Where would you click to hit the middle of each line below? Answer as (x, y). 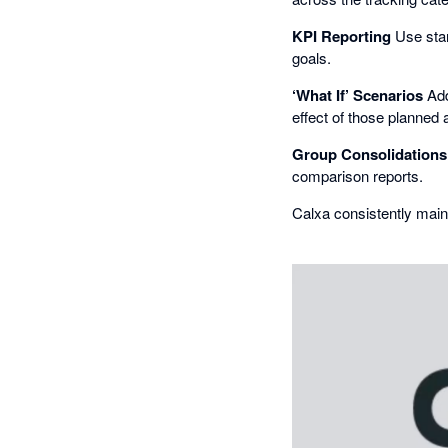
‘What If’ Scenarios (357, 95)
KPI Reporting (341, 36)
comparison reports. (357, 175)
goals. (311, 57)
